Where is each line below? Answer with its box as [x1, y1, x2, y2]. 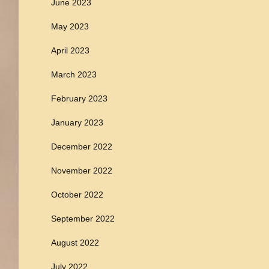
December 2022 [51, 142, 112, 151]
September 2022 [51, 214, 115, 223]
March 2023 [51, 70, 97, 79]
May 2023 [51, 22, 89, 31]
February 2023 [51, 94, 107, 103]
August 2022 [51, 238, 99, 247]
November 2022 [51, 166, 112, 175]
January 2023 [51, 118, 103, 127]
